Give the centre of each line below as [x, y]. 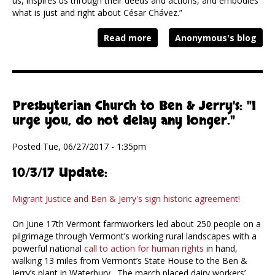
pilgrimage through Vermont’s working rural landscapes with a [134, 236]
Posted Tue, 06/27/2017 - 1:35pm [79, 147]
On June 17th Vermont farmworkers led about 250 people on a [137, 224]
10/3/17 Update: [62, 173]
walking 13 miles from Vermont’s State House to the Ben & [130, 261]
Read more [128, 38]
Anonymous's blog [216, 38]
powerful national [48, 249]
